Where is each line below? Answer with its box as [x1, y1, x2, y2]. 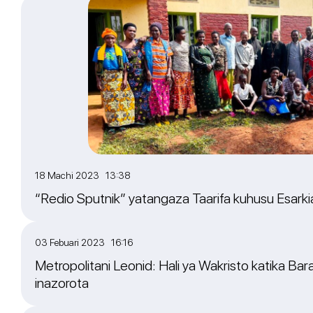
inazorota [35, 275, 178, 292]
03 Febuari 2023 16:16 [35, 237, 133, 249]
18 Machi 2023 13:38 [35, 170, 131, 182]
